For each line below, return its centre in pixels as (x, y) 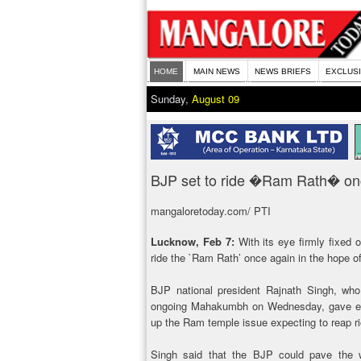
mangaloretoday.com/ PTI (211, 211)
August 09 (216, 99)
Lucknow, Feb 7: (193, 241)
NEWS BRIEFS (282, 71)
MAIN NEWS (216, 71)
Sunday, (171, 99)
